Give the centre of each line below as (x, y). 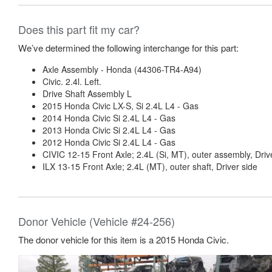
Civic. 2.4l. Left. (72, 81)
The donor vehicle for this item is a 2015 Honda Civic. (124, 240)
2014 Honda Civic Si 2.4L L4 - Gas (109, 118)
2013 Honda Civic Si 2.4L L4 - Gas (109, 130)
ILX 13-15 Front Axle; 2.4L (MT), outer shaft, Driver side (150, 166)
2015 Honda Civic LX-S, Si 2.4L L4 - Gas (121, 106)
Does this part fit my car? (79, 29)
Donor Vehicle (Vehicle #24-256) (97, 221)
